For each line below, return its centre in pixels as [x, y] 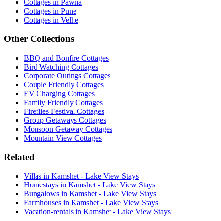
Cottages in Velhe [51, 20]
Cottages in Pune [50, 11]
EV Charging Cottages [59, 93]
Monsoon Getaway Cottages [68, 129]
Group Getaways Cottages [65, 120]
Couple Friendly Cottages [64, 85]
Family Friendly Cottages [63, 102]
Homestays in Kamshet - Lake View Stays [90, 185]
